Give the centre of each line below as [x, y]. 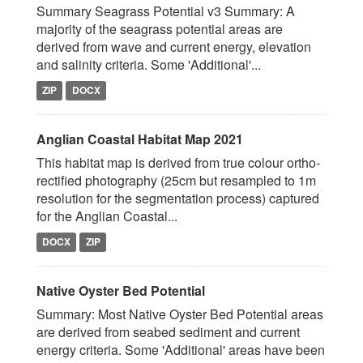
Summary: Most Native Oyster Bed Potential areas [180, 314]
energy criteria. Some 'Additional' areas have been [181, 350]
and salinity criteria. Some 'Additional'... [149, 64]
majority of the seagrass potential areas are [160, 29]
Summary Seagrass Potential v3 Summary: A [166, 11]
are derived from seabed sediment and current [168, 332]
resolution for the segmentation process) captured [178, 198]
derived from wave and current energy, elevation [174, 47]
